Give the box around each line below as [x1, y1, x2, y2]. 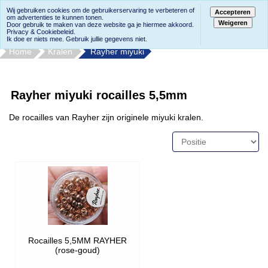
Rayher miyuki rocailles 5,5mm [11, 89, 187, 102]
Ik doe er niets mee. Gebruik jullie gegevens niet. [7, 35, 147, 42]
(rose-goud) [55, 245, 100, 255]
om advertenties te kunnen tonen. [7, 14, 103, 21]
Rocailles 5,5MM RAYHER [28, 235, 127, 245]
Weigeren [218, 19, 248, 26]
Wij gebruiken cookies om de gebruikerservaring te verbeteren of [7, 7, 194, 14]
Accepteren [215, 8, 251, 16]
